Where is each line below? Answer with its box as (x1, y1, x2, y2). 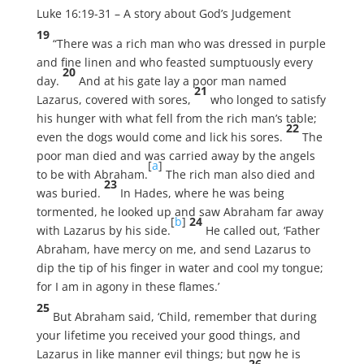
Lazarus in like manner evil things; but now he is (36, 346, 301, 362)
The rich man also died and (162, 167, 315, 182)
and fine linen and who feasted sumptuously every (36, 54, 313, 70)
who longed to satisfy (210, 92, 326, 107)
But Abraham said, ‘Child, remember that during (52, 309, 317, 324)
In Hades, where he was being (119, 185, 284, 201)
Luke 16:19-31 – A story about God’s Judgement (36, 6, 291, 21)
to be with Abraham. (36, 167, 148, 182)
